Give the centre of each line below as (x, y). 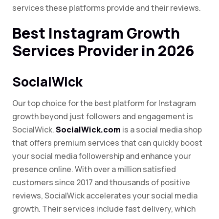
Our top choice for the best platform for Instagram (104, 103)
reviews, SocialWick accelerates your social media (105, 196)
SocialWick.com (88, 130)
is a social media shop (161, 130)
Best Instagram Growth (96, 33)
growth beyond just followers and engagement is (103, 117)
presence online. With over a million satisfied (94, 169)
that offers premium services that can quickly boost (107, 143)
